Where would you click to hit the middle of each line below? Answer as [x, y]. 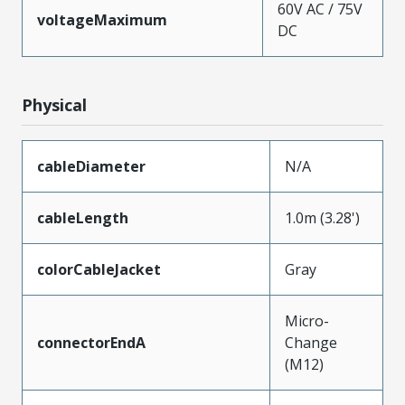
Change [311, 342]
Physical [54, 104]
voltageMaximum [102, 19]
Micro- [307, 320]
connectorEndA [91, 342]
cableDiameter [91, 166]
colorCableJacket [99, 269]
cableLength [83, 217]
